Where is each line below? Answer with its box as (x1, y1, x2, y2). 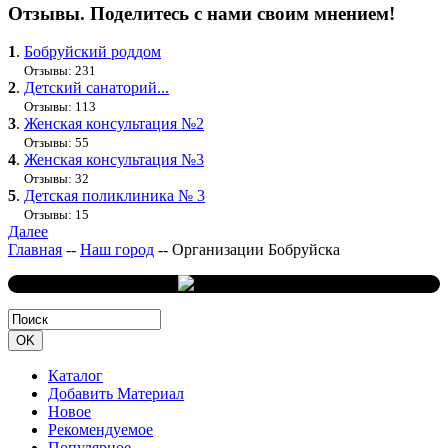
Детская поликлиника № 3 (24, 187, 205, 205)
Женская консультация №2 (24, 115, 204, 133)
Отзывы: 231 (24, 63, 96, 79)
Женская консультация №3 (24, 151, 204, 169)
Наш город (80, 241, 154, 259)
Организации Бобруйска (172, 241, 340, 259)
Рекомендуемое (48, 421, 153, 439)
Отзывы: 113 (24, 99, 96, 115)
